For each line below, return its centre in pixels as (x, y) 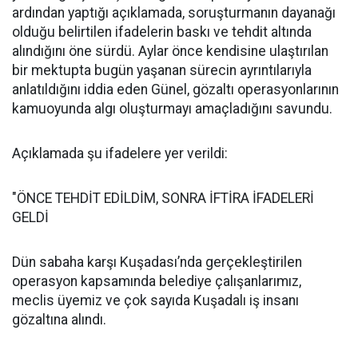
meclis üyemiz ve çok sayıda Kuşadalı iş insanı (155, 300)
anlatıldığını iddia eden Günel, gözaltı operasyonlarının (175, 89)
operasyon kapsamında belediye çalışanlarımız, (157, 281)
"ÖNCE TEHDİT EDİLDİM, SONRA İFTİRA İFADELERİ (163, 198)
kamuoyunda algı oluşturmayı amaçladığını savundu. (172, 109)
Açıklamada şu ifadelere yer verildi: (120, 153)
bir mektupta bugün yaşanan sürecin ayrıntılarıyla (162, 70)
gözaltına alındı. (59, 320)
